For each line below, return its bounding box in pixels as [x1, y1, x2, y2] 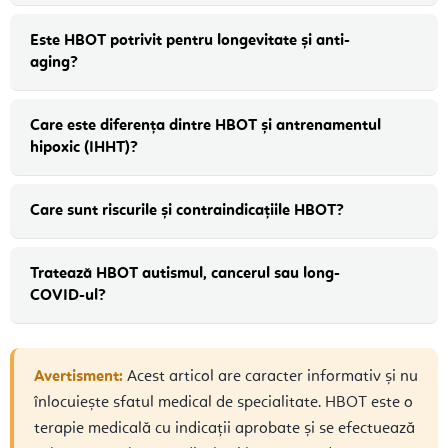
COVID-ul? [30, 287, 106, 304]
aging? [30, 54, 78, 71]
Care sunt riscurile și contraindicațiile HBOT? [30, 202, 344, 219]
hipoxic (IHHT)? [30, 139, 138, 156]
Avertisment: [34, 368, 123, 385]
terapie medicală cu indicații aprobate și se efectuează [34, 420, 415, 437]
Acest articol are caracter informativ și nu [123, 368, 418, 385]
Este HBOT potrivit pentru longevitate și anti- [30, 32, 350, 49]
